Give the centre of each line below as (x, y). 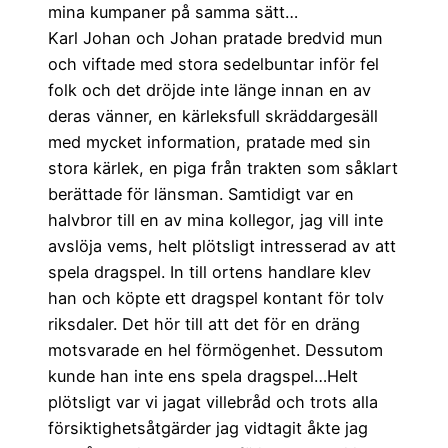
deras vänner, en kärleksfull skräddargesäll (213, 116)
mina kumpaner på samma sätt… (173, 12)
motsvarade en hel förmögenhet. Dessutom (215, 350)
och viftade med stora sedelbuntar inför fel (213, 64)
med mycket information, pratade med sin (209, 142)
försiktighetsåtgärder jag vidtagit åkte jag (208, 428)
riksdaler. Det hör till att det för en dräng (204, 324)
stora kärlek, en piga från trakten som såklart (223, 168)
